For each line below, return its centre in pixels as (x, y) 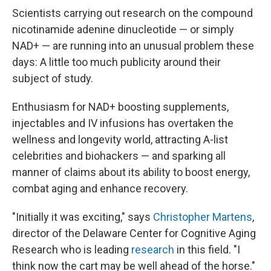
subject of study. (53, 79)
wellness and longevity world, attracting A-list (120, 140)
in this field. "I (207, 250)
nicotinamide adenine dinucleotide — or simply (123, 30)
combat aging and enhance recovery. (100, 189)
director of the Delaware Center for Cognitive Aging (134, 233)
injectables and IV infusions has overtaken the (123, 123)
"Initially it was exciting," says (83, 217)
